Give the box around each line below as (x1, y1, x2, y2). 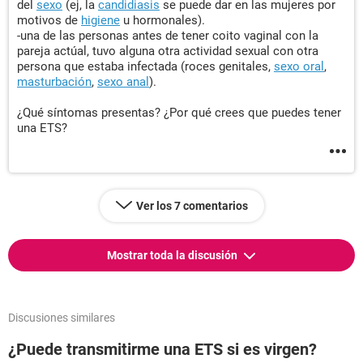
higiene (81, 13, 120, 28)
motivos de (17, 13, 81, 28)
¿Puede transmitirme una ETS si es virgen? (8, 340, 317, 359)
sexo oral (274, 59, 324, 74)
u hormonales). (120, 13, 205, 28)
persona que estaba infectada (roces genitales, (17, 59, 274, 74)
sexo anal (97, 75, 149, 89)
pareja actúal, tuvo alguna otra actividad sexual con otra (17, 44, 318, 58)
